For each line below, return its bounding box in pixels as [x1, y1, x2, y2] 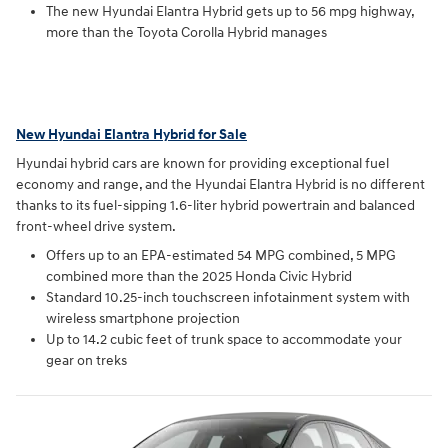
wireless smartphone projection [46, 310, 240, 328]
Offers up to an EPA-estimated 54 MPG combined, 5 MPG [46, 247, 396, 265]
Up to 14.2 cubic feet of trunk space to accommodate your [46, 331, 402, 349]
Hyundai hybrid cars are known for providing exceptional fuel [16, 155, 389, 173]
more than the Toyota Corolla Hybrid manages [46, 24, 327, 42]
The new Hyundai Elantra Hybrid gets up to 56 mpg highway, [46, 3, 414, 21]
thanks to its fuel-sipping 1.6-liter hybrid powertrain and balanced [16, 197, 415, 215]
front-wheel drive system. [16, 218, 176, 236]
